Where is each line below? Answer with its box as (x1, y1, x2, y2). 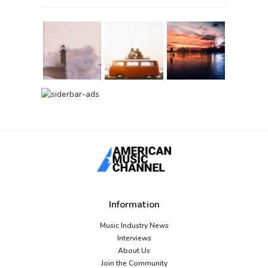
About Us (118, 246, 150, 256)
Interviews (117, 233, 151, 243)
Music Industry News (99, 221, 169, 231)
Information (108, 199, 160, 211)
